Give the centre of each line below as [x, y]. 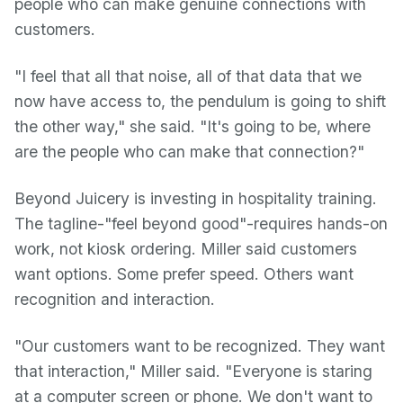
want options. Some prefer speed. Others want [184, 274]
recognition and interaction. [115, 299]
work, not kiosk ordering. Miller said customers [186, 249]
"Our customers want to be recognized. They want [200, 346]
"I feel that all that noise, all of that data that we [188, 76]
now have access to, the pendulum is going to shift [200, 101]
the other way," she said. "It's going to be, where [193, 126]
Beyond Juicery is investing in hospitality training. [196, 198]
